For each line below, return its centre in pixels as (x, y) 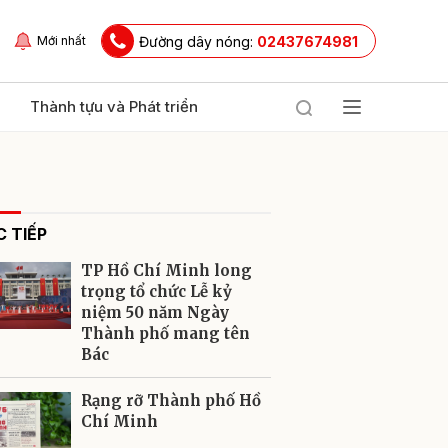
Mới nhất (61, 40)
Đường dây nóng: (198, 41)
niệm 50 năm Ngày (155, 312)
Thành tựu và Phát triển (114, 106)
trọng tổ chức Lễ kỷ (156, 291)
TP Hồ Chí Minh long (166, 270)
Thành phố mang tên (165, 333)
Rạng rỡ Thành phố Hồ (171, 400)
